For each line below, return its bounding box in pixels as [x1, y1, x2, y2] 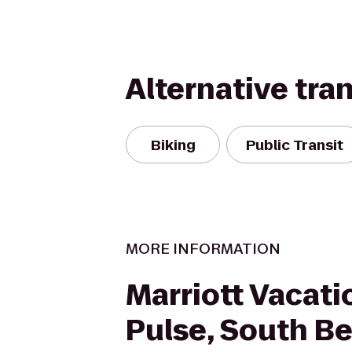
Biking [150, 134, 196, 155]
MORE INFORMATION [126, 239, 280, 258]
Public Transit [246, 134, 343, 155]
